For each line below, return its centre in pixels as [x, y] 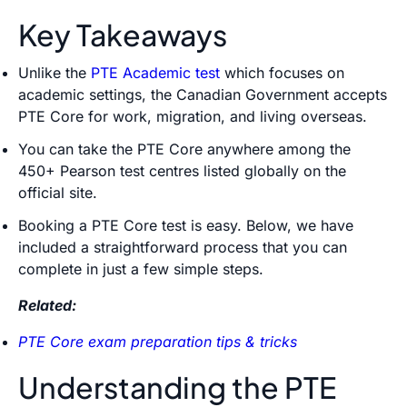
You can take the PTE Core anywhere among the [184, 149]
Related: [47, 305]
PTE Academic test [155, 72]
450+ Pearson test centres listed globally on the [182, 170]
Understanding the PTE [177, 387]
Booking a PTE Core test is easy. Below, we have [186, 225]
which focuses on [282, 72]
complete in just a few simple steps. [141, 268]
